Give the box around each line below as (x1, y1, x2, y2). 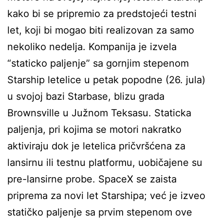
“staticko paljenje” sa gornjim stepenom (7, 57, 189, 69)
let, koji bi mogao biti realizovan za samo (7, 24, 194, 36)
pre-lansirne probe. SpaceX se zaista (7, 173, 177, 185)
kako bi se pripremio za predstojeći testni (7, 7, 197, 19)
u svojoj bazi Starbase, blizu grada (7, 90, 164, 102)
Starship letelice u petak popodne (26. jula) (7, 73, 205, 86)
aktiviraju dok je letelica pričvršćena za (7, 140, 185, 152)
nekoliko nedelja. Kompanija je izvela (7, 40, 177, 53)
